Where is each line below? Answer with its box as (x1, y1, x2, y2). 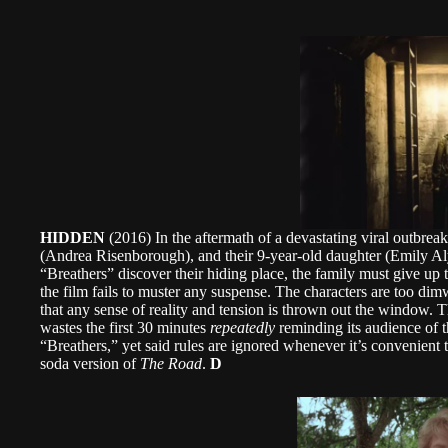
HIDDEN (40, 229, 105, 246)
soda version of (40, 355, 140, 372)
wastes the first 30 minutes (40, 319, 210, 336)
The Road (140, 355, 202, 372)
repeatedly (210, 319, 275, 336)
